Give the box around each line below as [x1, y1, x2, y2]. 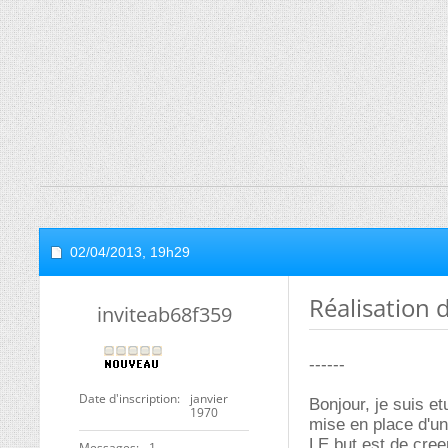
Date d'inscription [79, 390, 177, 407]
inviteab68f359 [96, 301, 232, 328]
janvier [190, 390, 228, 407]
